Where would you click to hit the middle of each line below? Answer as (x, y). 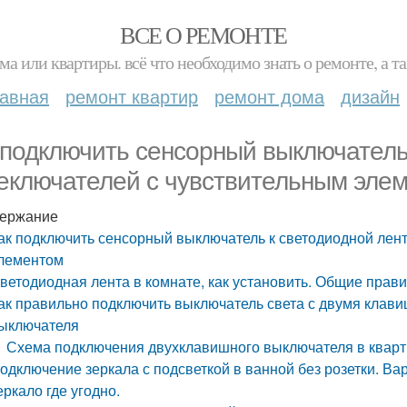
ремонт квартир (132, 96)
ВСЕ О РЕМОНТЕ (203, 35)
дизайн (370, 96)
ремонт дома (269, 96)
